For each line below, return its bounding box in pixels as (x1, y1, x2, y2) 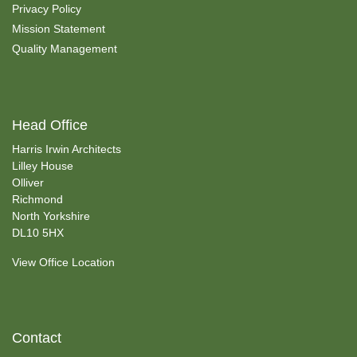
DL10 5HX (12, 226, 64, 239)
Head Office (12, 116, 88, 133)
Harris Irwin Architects (12, 142, 121, 155)
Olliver (12, 175, 44, 189)
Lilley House (12, 159, 73, 172)
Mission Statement (12, 22, 105, 35)
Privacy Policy (12, 2, 81, 15)
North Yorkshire (12, 209, 90, 222)
